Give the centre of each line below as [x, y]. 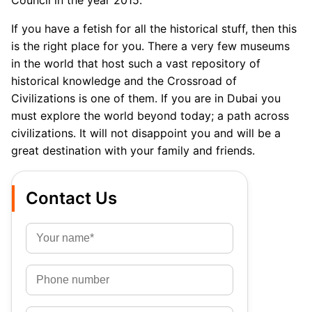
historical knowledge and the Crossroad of [124, 81]
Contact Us [71, 198]
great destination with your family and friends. [133, 151]
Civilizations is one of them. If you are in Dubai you [146, 99]
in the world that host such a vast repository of [136, 64]
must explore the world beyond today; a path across [150, 116]
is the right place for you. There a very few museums [150, 46]
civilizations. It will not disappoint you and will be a [146, 133]
